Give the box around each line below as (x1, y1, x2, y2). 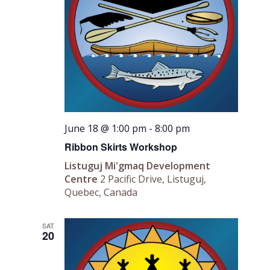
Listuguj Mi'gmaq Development (64, 159, 211, 172)
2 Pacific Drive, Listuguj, (100, 172, 207, 186)
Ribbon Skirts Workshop (64, 139, 178, 154)
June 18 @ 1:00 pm (64, 121, 147, 135)
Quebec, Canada (64, 185, 138, 199)
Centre (64, 172, 101, 186)
